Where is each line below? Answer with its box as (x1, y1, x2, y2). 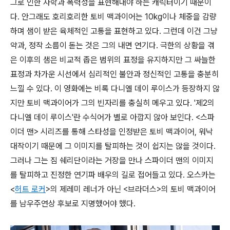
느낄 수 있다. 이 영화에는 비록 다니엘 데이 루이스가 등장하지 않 (10, 84, 220, 94)
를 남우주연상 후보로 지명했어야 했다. (10, 199, 136, 209)
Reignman (10, 213, 45, 223)
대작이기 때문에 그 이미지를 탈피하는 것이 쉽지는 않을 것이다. (10, 141, 216, 151)
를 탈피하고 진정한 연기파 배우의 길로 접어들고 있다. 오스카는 (10, 170, 216, 180)
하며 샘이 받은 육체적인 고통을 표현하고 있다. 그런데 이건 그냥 (10, 26, 218, 36)
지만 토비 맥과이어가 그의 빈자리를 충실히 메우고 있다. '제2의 (10, 98, 215, 108)
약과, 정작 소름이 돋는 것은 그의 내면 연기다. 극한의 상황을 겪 (10, 41, 215, 51)
